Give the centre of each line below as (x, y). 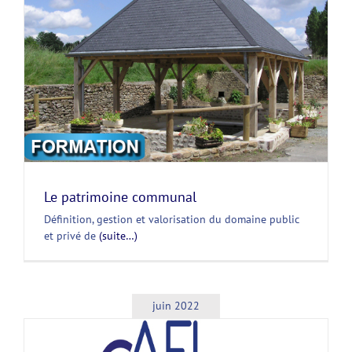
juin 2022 (176, 305)
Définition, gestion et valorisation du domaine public (172, 219)
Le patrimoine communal (120, 196)
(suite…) (118, 235)
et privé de (71, 235)
